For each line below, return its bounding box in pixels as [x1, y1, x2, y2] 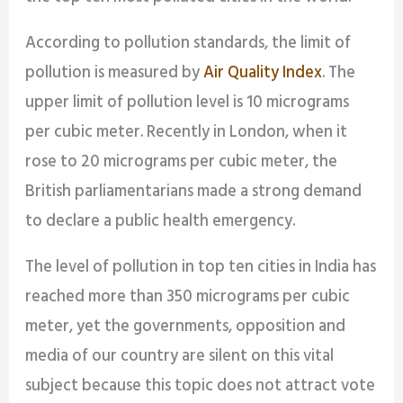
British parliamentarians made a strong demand [25, 178, 363, 205]
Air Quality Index [203, 59, 323, 86]
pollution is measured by [25, 59, 204, 86]
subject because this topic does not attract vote [25, 373, 376, 400]
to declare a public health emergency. [25, 208, 296, 235]
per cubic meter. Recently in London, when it [25, 119, 348, 146]
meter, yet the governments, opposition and [25, 314, 346, 341]
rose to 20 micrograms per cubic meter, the [25, 148, 338, 175]
